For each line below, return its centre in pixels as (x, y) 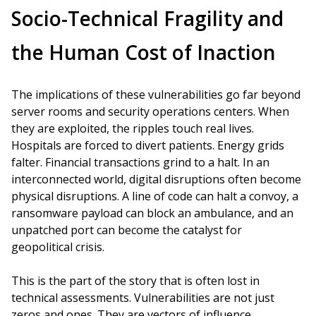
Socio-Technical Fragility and (147, 18)
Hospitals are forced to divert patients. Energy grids (148, 145)
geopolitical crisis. (58, 247)
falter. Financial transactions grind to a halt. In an (140, 162)
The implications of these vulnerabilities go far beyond (156, 95)
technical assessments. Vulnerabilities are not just (143, 298)
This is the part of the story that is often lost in (135, 281)
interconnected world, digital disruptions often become (156, 179)
